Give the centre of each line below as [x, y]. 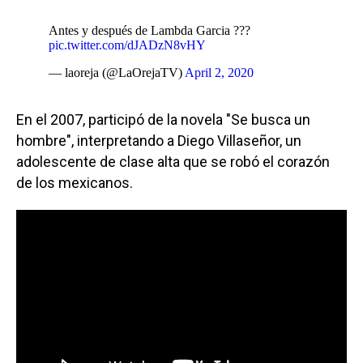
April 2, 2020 [219, 72]
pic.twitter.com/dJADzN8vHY [127, 45]
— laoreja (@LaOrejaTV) [117, 72]
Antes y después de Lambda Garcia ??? [149, 30]
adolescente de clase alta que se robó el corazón [173, 161]
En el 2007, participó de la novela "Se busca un [163, 119]
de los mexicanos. [75, 182]
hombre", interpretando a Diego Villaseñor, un [159, 140]
